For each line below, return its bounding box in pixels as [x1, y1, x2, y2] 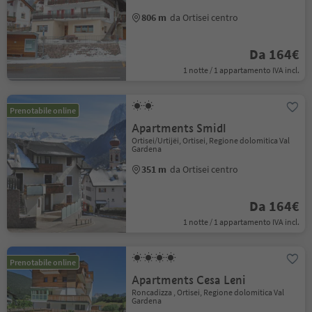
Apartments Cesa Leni [132, 273, 247, 288]
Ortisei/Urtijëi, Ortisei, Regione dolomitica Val [132, 135, 290, 146]
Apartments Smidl [132, 121, 227, 136]
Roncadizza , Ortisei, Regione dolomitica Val [132, 287, 285, 297]
